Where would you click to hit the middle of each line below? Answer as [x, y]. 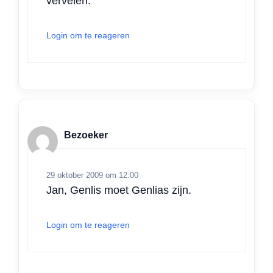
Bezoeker [86, 135]
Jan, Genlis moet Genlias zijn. [119, 190]
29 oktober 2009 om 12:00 [92, 175]
